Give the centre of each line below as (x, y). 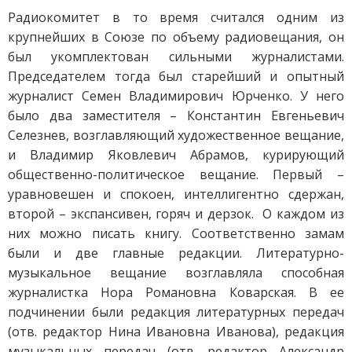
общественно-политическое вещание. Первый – (176, 174)
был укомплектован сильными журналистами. (176, 56)
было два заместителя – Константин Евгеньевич (176, 115)
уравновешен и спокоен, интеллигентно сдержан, (176, 194)
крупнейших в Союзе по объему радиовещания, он (176, 37)
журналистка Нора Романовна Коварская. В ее (176, 292)
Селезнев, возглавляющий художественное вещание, (176, 135)
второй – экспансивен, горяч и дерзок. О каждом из (176, 213)
